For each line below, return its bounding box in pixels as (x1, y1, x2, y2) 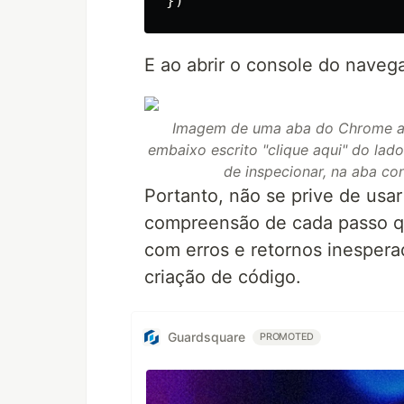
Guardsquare (168, 329, 245, 345)
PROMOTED (260, 330, 315, 343)
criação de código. (144, 265, 301, 288)
